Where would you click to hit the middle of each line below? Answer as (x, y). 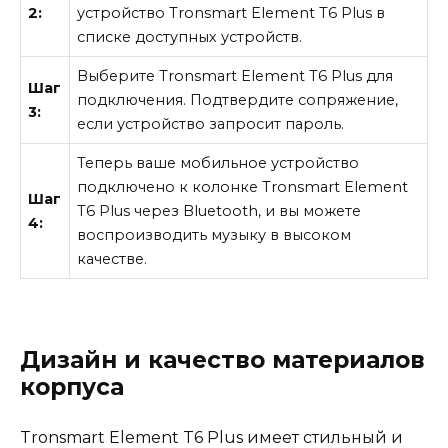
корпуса (72, 386)
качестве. (112, 259)
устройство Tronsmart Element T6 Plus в (231, 13)
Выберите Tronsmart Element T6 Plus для (235, 76)
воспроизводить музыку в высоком (214, 235)
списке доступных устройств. (190, 37)
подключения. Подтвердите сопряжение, (238, 100)
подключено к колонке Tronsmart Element (243, 187)
